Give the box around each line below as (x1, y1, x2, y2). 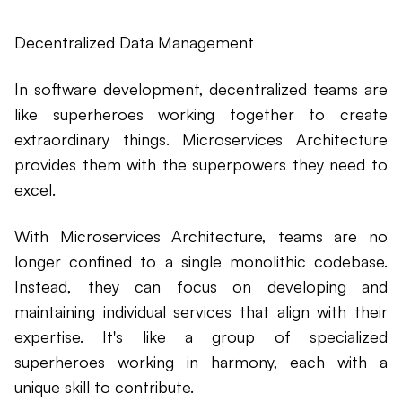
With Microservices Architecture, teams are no (14, 226, 388, 247)
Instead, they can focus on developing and (14, 276, 388, 297)
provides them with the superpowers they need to (14, 154, 388, 175)
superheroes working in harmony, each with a (14, 352, 388, 372)
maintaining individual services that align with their (14, 301, 388, 322)
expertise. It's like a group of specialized (14, 327, 388, 347)
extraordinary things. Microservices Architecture (14, 129, 388, 150)
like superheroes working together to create (14, 104, 388, 125)
